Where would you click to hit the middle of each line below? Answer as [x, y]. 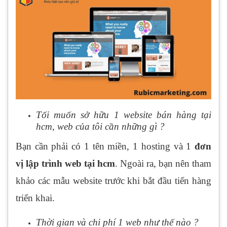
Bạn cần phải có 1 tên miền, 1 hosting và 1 [105, 146]
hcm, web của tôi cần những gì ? [100, 126]
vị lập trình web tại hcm [65, 163]
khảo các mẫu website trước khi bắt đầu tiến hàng [113, 180]
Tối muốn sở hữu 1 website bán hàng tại [124, 115]
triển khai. [35, 198]
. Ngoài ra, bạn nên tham [163, 163]
